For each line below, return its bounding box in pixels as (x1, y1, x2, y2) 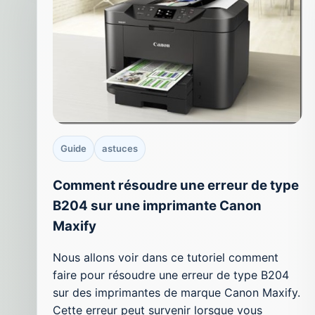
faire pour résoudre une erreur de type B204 (53, 268, 289, 283)
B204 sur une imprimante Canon (53, 197, 262, 214)
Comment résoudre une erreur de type (53, 176, 299, 193)
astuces (102, 142, 138, 154)
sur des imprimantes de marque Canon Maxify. (53, 285, 300, 300)
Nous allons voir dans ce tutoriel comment (53, 250, 278, 265)
